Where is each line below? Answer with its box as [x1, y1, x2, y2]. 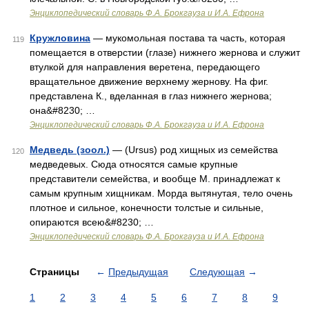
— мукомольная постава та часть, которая [90, 32, 286, 43]
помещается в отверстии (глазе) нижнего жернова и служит [30, 47, 300, 58]
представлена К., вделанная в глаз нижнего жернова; [30, 90, 272, 101]
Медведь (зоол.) [30, 144, 110, 155]
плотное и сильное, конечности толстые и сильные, [30, 202, 263, 213]
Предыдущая [108, 266, 168, 277]
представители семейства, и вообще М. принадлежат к [30, 173, 280, 184]
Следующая [190, 266, 245, 277]
